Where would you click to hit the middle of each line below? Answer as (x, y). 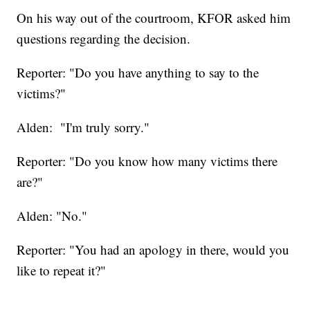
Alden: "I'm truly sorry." (83, 127)
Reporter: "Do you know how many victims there (147, 161)
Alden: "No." (52, 215)
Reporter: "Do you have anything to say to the (138, 72)
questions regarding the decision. (104, 38)
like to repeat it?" (62, 270)
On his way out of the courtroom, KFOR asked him (154, 17)
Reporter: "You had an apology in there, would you (153, 249)
